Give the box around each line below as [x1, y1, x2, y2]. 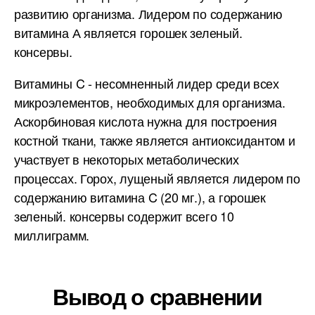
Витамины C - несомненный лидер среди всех [14, 74, 279, 92]
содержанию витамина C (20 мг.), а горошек [14, 188, 266, 206]
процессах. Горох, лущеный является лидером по [14, 169, 300, 187]
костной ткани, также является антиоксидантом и [14, 131, 295, 149]
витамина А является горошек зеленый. [14, 23, 243, 41]
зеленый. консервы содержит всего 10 [14, 207, 234, 225]
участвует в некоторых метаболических [14, 150, 239, 168]
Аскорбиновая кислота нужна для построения [14, 112, 277, 130]
